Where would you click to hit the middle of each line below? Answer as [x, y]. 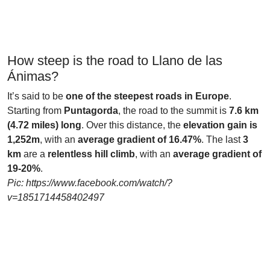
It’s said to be [36, 96]
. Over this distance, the [132, 125]
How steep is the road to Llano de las [115, 61]
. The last [222, 140]
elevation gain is [220, 125]
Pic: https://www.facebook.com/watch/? [90, 183]
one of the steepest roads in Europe [147, 96]
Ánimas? [33, 76]
